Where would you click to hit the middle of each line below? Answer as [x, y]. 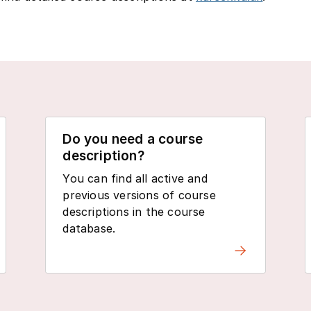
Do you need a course [133, 140]
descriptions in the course [134, 212]
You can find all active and [135, 179]
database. [89, 229]
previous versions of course [139, 195]
